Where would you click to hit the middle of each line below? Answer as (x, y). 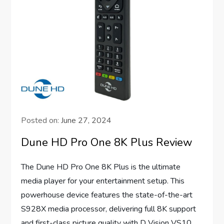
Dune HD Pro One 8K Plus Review (107, 142)
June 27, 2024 (86, 120)
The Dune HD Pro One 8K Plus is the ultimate (101, 167)
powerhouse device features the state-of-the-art (107, 195)
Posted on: (41, 120)
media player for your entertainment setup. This (103, 181)
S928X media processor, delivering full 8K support (109, 209)
